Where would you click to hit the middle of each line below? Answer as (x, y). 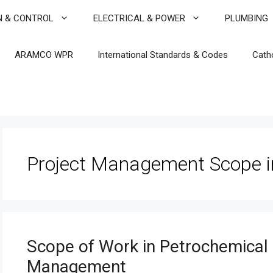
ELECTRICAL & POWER (139, 18)
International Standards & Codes (163, 55)
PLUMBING (246, 18)
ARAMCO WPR (44, 55)
